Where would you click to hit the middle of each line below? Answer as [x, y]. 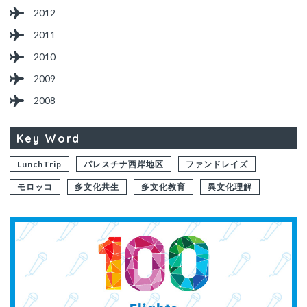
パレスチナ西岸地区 [124, 164]
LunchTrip [39, 164]
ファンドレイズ [217, 164]
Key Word [49, 138]
